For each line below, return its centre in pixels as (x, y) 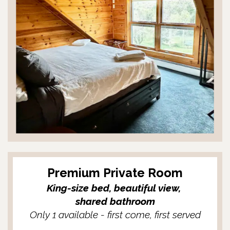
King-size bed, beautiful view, (115, 188)
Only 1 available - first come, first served (115, 215)
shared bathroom (115, 201)
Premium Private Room (115, 173)
